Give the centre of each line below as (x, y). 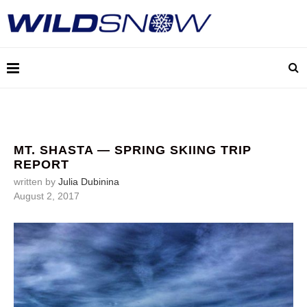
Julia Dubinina (89, 182)
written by (36, 182)
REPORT (41, 164)
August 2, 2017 (47, 196)
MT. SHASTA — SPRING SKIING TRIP (133, 150)
